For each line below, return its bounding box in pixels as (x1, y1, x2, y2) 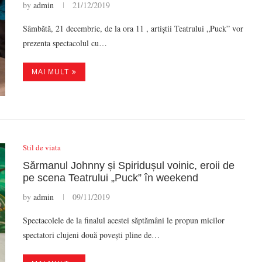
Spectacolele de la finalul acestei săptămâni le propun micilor (23, 214, 225, 226)
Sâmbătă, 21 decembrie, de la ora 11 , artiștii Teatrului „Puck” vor (23, 23, 243, 34)
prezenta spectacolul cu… (23, 37, 107, 49)
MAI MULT (32, 68, 69, 76)
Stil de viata (23, 142, 61, 153)
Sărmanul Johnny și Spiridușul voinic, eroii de (23, 159, 235, 171)
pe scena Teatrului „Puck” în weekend (23, 171, 198, 184)
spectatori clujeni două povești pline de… (23, 229, 160, 240)
